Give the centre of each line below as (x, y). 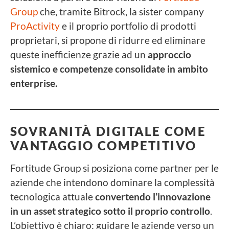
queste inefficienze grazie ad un (79, 54)
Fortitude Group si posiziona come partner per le (114, 168)
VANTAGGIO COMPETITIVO (104, 145)
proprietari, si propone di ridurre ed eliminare (108, 40)
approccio (169, 54)
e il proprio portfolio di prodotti (128, 26)
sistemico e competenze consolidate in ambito (109, 68)
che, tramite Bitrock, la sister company (121, 11)
